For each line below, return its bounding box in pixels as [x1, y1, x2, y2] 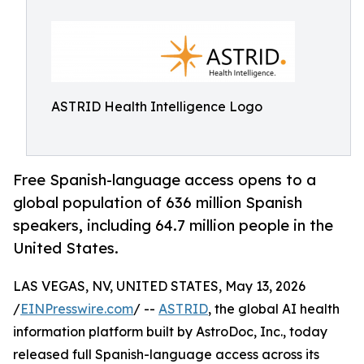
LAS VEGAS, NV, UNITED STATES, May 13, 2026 [13, 278, 305, 295]
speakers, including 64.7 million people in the [13, 216, 333, 235]
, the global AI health [208, 301, 340, 318]
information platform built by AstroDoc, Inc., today [13, 323, 327, 340]
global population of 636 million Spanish [13, 193, 302, 212]
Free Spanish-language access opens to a [13, 171, 316, 189]
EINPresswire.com [20, 301, 133, 318]
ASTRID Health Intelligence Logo [51, 98, 262, 115]
